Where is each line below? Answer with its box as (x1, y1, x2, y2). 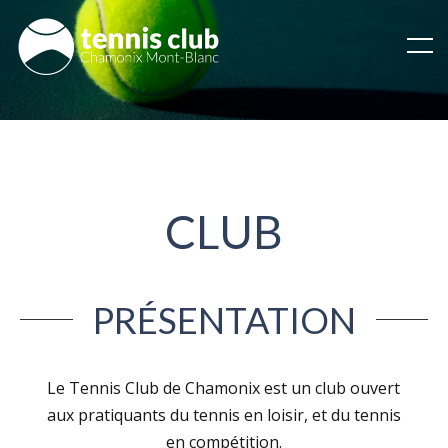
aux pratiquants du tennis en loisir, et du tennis (46, 403, 401, 426)
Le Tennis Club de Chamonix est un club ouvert (47, 376, 401, 399)
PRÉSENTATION (92, 297, 356, 342)
